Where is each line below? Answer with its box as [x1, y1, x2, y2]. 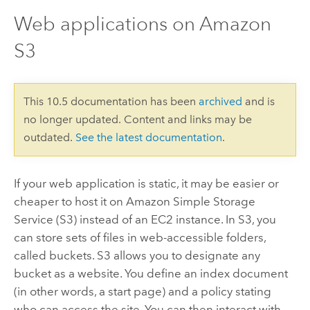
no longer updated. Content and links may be [23, 112, 252, 126]
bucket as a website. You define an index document [13, 266, 288, 281]
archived [198, 94, 242, 108]
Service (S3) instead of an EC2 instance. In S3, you [13, 212, 276, 227]
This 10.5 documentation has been [23, 94, 199, 108]
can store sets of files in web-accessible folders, [13, 230, 266, 245]
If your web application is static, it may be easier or [13, 176, 279, 191]
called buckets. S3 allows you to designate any [13, 248, 260, 263]
